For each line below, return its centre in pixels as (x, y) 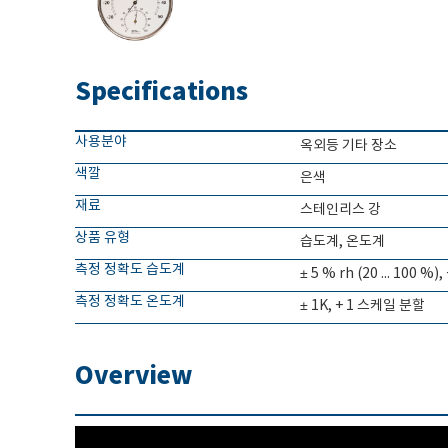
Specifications (161, 92)
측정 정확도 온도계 (129, 302)
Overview (133, 376)
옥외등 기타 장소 (348, 146)
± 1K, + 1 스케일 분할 (362, 306)
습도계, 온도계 (342, 242)
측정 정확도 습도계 (129, 270)
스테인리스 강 (340, 210)
